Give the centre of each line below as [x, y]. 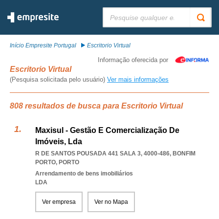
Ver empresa [59, 202]
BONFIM [184, 153]
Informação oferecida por [133, 60]
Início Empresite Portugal [43, 45]
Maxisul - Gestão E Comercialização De [107, 130]
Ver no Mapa [111, 202]
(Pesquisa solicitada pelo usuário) [58, 79]
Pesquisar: [117, 11]
